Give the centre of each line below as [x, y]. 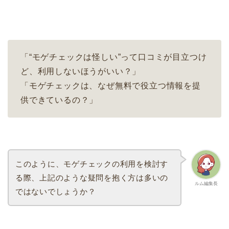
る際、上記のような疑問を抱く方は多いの [92, 177]
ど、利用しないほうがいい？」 [81, 72]
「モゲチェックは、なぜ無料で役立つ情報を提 [111, 86]
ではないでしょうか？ [55, 191]
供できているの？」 [59, 100]
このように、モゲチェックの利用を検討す [92, 164]
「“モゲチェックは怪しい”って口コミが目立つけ [114, 57]
